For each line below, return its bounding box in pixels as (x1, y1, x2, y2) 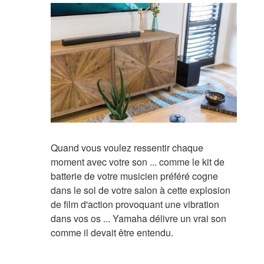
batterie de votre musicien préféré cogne (50, 169, 218, 183)
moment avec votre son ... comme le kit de (50, 154, 225, 169)
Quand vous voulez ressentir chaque (50, 140, 203, 154)
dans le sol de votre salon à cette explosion (50, 183, 230, 197)
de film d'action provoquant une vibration (50, 197, 219, 211)
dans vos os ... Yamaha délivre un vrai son (50, 211, 226, 225)
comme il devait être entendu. (50, 225, 173, 239)
